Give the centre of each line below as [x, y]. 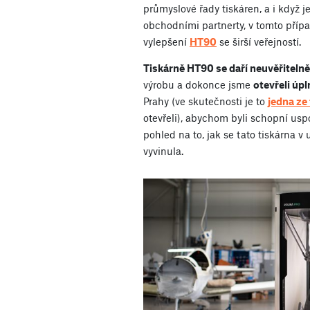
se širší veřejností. [259, 42]
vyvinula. [163, 151]
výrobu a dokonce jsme [198, 85]
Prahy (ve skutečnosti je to [206, 101]
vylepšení [166, 42]
